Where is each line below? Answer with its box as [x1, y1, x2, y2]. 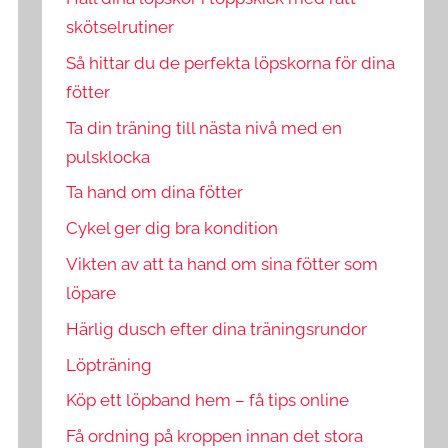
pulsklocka [66, 146, 151, 167]
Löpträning [66, 354, 153, 375]
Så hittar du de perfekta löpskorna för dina [66, 52, 396, 73]
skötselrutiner [66, 17, 175, 38]
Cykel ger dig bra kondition [66, 218, 279, 239]
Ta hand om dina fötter [66, 182, 244, 203]
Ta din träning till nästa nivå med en [66, 117, 343, 138]
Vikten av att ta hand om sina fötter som [66, 253, 379, 274]
